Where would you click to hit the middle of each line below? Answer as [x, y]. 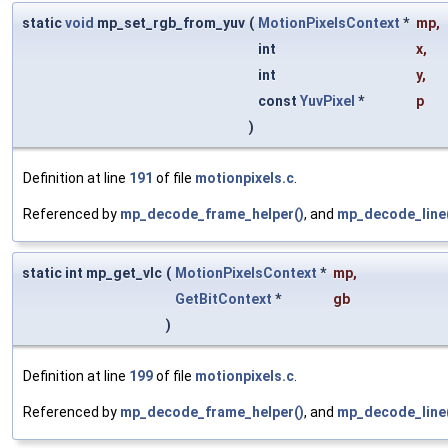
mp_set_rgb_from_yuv [169, 23]
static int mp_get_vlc [92, 273]
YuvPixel [327, 101]
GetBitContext [223, 299]
